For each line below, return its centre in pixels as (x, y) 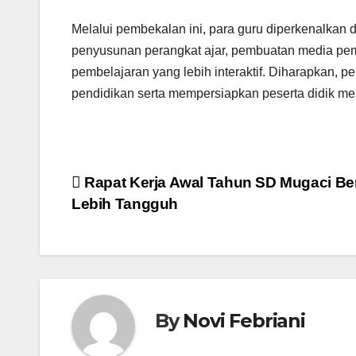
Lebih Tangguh (125, 204)
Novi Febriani (244, 320)
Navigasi (122, 188)
